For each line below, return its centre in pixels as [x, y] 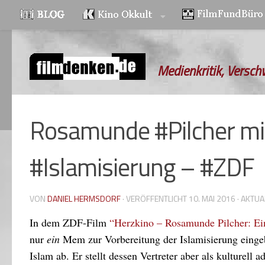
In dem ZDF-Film [70, 222]
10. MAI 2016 [212, 198]
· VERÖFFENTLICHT [156, 198]
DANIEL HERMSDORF [84, 198]
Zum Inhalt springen [58, 18]
